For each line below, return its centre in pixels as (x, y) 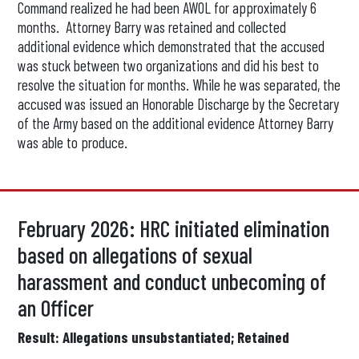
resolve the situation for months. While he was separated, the (179, 85)
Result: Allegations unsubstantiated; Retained (154, 337)
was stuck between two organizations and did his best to (169, 65)
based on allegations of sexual (135, 255)
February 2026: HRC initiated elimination (174, 228)
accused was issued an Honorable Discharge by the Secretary (179, 104)
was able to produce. (73, 142)
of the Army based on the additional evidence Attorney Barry (176, 123)
